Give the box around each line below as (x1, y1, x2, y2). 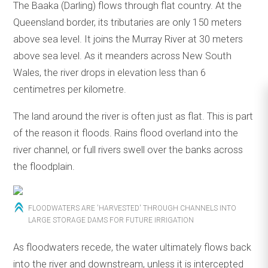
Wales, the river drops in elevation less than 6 (13, 67, 206, 79)
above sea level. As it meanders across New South (13, 50, 232, 62)
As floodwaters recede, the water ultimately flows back (13, 241, 252, 253)
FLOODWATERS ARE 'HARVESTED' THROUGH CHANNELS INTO (28, 203, 237, 212)
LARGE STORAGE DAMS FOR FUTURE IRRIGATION (28, 215, 194, 224)
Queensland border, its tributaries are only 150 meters (13, 17, 242, 29)
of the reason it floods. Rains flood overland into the (13, 127, 239, 139)
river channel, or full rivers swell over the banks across (13, 144, 243, 156)
